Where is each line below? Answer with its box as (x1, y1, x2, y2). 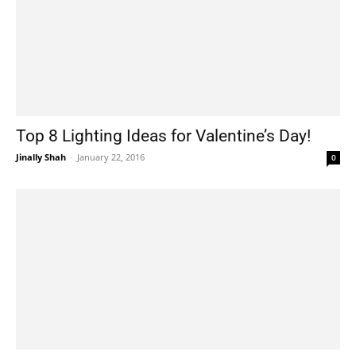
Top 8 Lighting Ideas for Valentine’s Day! (16, 126, 311, 146)
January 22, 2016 (77, 151, 145, 164)
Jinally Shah (16, 151, 66, 164)
